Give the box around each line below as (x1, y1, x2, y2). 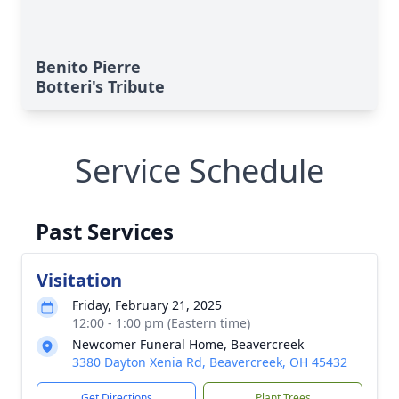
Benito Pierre (36, 56, 141, 77)
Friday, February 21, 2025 (72, 297, 222, 313)
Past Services (36, 216, 174, 246)
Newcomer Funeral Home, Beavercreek (72, 336, 304, 353)
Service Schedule (75, 149, 324, 192)
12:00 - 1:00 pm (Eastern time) (72, 314, 250, 331)
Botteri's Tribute (36, 76, 165, 97)
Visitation (37, 268, 122, 292)
